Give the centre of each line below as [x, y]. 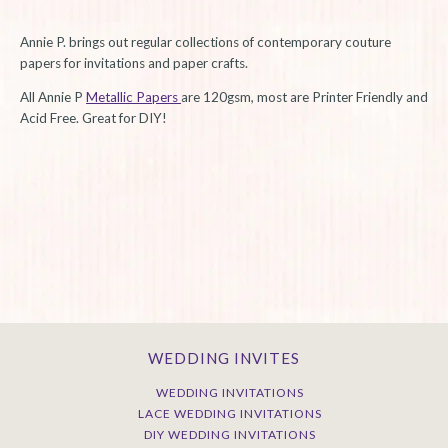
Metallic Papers [133, 97]
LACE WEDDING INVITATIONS [230, 413]
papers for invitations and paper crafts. [134, 62]
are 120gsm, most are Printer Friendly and [304, 97]
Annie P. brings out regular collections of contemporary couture [205, 41]
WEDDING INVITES [224, 357]
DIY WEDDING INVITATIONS [230, 434]
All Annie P [53, 97]
